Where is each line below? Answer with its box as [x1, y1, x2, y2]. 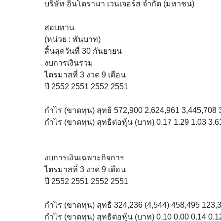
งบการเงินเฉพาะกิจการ [44, 153, 124, 162]
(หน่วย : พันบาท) [44, 35, 101, 43]
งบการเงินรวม [44, 59, 93, 67]
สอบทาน [44, 23, 74, 32]
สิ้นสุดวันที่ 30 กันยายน [44, 47, 122, 55]
